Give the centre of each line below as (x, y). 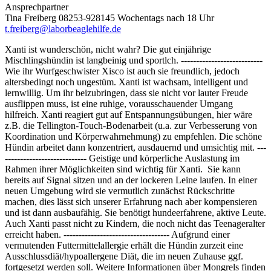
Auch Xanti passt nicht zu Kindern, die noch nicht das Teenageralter (135, 223)
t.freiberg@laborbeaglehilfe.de (63, 28)
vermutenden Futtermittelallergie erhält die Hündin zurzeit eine (124, 245)
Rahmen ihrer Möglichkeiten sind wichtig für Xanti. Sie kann (123, 169)
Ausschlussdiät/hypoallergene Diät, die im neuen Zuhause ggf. (124, 256)
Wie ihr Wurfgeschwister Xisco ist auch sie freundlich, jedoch (122, 71)
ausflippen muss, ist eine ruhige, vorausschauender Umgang (119, 103)
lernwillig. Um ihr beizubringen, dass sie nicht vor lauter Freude (126, 93)
